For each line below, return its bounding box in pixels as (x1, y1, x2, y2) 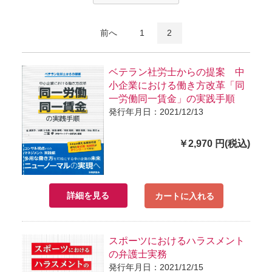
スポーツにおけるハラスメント (108, 235, 245, 246)
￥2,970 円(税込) (178, 138, 251, 149)
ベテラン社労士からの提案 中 (108, 67, 245, 78)
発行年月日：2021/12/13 (108, 107, 203, 117)
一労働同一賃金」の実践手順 (108, 93, 235, 104)
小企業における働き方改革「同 (108, 80, 245, 91)
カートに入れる (155, 191, 214, 202)
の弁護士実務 (108, 248, 167, 259)
